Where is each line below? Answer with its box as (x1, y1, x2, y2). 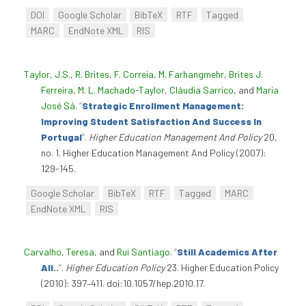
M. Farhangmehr (158, 68, 224, 80)
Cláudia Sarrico (169, 83, 234, 96)
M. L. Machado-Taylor (78, 83, 165, 96)
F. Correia (114, 68, 154, 80)
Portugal (41, 130, 82, 143)
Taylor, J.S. (24, 68, 70, 80)
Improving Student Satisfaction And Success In (41, 115, 262, 127)
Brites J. (229, 68, 263, 80)
